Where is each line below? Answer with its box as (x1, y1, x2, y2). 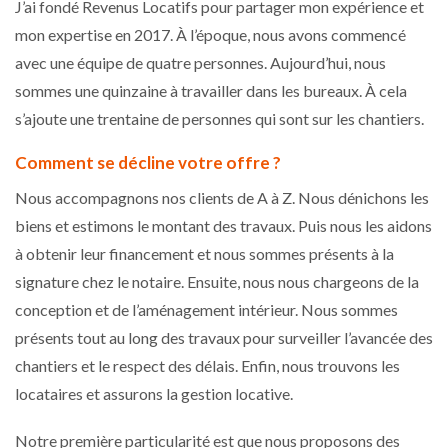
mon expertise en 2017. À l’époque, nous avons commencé (15, 24, 406, 44)
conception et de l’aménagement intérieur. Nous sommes (15, 299, 398, 319)
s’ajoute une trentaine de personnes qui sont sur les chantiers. (15, 108, 427, 128)
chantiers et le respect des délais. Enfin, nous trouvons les (15, 355, 400, 375)
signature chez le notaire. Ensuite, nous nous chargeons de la (15, 271, 419, 291)
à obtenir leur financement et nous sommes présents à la (15, 243, 394, 263)
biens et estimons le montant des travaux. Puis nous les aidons (15, 215, 432, 235)
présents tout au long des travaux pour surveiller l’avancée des (15, 327, 433, 347)
